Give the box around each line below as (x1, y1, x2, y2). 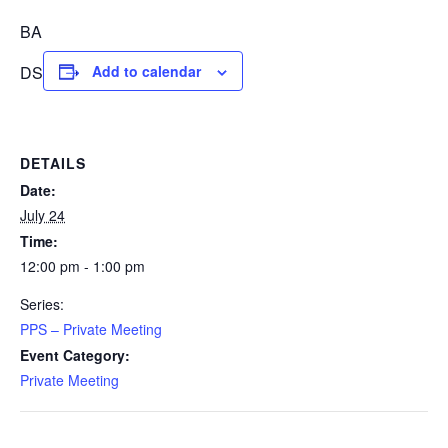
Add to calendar (92, 61, 201, 82)
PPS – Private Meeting (20, 319, 162, 340)
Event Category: (20, 345, 130, 366)
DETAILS (20, 153, 86, 174)
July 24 (20, 205, 65, 226)
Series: (20, 294, 64, 315)
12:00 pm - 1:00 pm (20, 256, 145, 277)
